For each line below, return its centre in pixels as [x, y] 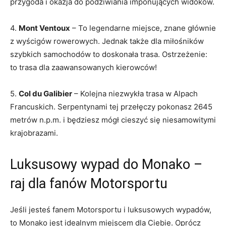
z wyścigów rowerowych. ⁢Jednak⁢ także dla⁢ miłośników [107, 41]
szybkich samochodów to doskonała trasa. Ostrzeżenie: [109, 54]
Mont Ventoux [44, 28]
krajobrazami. [34, 133]
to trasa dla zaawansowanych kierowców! [83, 67]
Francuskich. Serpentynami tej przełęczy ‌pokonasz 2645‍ [111, 106]
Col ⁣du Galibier [45, 93]
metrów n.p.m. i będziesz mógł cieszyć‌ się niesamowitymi [113, 120]
